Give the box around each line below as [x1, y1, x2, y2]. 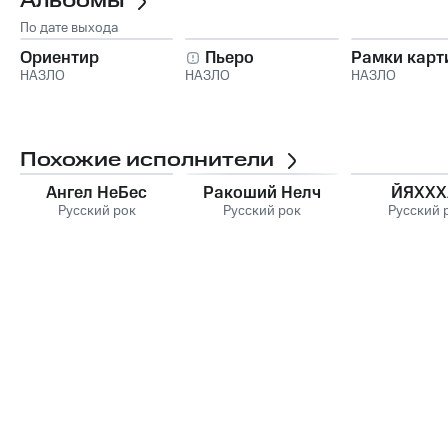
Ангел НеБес [46, 180, 148, 205]
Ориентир [20, 45, 99, 70]
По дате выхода [20, 17, 118, 38]
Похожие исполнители [20, 145, 274, 174]
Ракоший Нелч [202, 180, 321, 205]
